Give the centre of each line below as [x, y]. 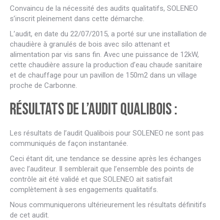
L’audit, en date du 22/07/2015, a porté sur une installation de [108, 34]
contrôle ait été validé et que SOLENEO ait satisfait [91, 179]
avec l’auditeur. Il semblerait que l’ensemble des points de [102, 169]
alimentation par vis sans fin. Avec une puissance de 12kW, [104, 55]
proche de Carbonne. [43, 85]
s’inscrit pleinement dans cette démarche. [77, 19]
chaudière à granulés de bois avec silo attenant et [90, 44]
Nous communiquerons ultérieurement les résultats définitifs [108, 205]
